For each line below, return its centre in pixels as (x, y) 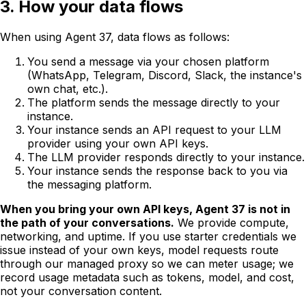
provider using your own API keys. (118, 144)
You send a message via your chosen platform (148, 62)
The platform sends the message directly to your (154, 103)
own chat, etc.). (68, 89)
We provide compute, (233, 223)
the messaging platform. (89, 185)
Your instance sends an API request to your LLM (154, 130)
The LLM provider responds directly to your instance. (166, 157)
